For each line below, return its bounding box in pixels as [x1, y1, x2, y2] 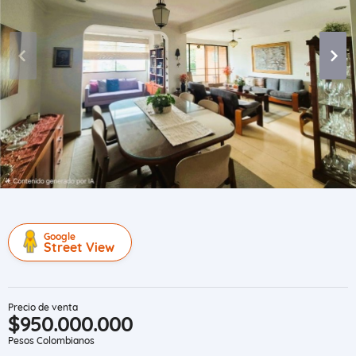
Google [44, 230, 75, 242]
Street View [44, 239, 114, 255]
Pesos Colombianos [8, 335, 95, 346]
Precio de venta [8, 301, 78, 313]
